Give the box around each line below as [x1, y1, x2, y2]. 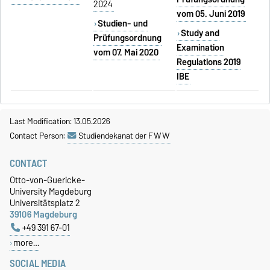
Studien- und [97, 16, 148, 31]
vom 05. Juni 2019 [177, 6, 245, 21]
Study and [180, 25, 219, 40]
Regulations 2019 [177, 54, 241, 69]
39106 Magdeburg [10, 206, 77, 222]
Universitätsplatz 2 [10, 195, 80, 210]
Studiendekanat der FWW [78, 128, 170, 143]
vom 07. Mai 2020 [93, 45, 159, 60]
